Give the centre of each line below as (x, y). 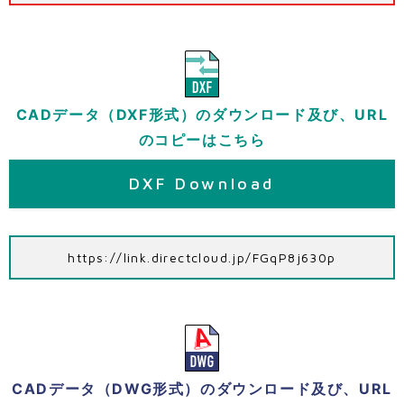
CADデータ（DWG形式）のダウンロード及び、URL (202, 389)
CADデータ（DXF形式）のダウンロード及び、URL (202, 115)
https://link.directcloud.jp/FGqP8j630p (202, 258)
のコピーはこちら (202, 140)
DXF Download (202, 184)
